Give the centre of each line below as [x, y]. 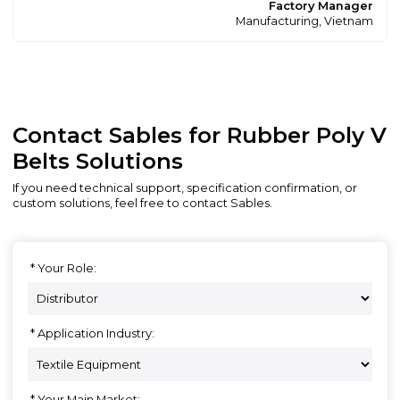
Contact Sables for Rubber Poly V [200, 134]
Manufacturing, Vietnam [305, 21]
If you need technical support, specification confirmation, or [185, 188]
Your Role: [67, 269]
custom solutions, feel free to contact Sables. [143, 204]
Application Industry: [96, 334]
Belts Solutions [98, 160]
